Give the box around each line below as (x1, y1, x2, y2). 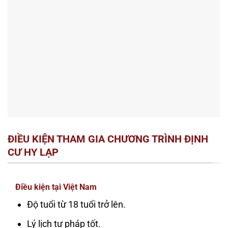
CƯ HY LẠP (8, 146, 59, 158)
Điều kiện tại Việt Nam (15, 182, 97, 192)
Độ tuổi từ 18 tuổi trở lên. (27, 198, 126, 210)
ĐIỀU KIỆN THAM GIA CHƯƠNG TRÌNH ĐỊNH (8, 132, 208, 145)
